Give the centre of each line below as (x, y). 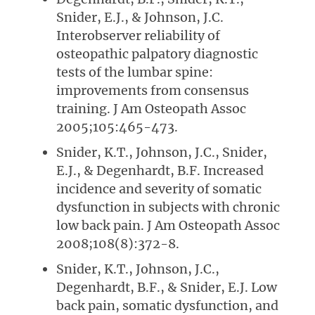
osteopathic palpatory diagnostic (157, 54)
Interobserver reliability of (138, 36)
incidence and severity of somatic (159, 189)
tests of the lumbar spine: (135, 72)
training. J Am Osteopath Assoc (151, 109)
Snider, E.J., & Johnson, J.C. (140, 18)
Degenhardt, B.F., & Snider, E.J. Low (167, 288)
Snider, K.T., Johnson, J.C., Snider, (162, 153)
